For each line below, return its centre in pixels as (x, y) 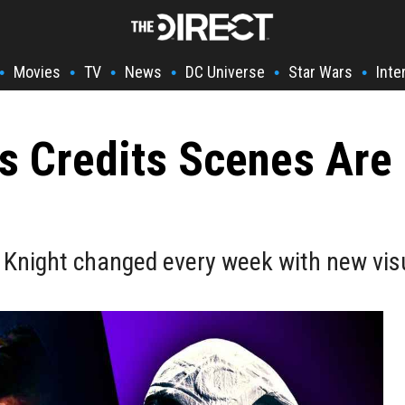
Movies (37, 72)
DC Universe (225, 72)
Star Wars (320, 72)
